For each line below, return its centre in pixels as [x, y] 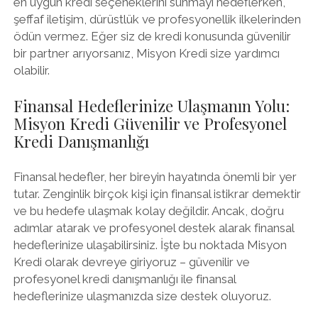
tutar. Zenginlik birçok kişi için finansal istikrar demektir [157, 194]
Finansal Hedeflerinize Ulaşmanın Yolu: [151, 105]
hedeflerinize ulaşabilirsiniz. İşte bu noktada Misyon [150, 245]
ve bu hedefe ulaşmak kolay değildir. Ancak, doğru [148, 211]
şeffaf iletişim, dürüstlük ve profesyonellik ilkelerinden [157, 19]
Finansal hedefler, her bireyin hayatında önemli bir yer [155, 177]
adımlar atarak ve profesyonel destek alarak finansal [153, 228]
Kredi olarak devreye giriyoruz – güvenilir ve [131, 262]
